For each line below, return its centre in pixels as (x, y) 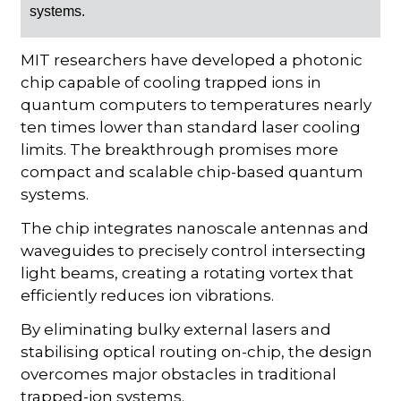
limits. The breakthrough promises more (180, 150)
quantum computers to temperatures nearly (196, 105)
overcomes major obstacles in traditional (179, 375)
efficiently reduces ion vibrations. (148, 296)
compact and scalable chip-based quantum (192, 172)
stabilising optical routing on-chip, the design (197, 352)
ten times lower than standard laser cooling (191, 128)
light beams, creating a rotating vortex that (188, 273)
